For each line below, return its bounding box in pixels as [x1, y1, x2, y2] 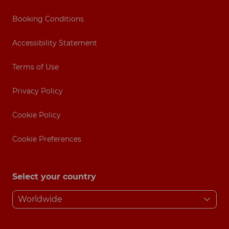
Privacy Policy [12, 86, 63, 96]
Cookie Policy [12, 110, 61, 120]
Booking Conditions [12, 14, 84, 24]
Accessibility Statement [12, 38, 97, 48]
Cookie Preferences [12, 134, 81, 144]
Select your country [12, 172, 96, 182]
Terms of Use [12, 62, 59, 72]
